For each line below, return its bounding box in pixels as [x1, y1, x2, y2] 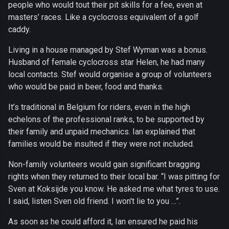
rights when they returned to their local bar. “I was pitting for [8, 172, 220, 182]
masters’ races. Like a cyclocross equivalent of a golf [8, 12, 199, 22]
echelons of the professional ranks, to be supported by [8, 114, 204, 125]
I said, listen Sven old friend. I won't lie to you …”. [8, 196, 180, 207]
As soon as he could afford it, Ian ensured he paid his [8, 217, 198, 227]
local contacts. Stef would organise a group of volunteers [8, 70, 212, 80]
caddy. [8, 25, 31, 35]
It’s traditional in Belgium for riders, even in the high [8, 102, 190, 112]
